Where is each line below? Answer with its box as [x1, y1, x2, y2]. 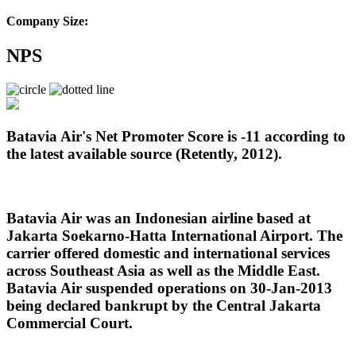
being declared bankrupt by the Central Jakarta [6, 297, 321, 315]
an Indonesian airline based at [114, 210, 311, 227]
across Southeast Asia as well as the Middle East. [6, 262, 320, 280]
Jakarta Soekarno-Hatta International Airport [6, 227, 309, 245]
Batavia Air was [6, 210, 114, 227]
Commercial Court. [6, 315, 133, 332]
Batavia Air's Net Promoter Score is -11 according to [6, 127, 346, 145]
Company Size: [6, 14, 88, 28]
